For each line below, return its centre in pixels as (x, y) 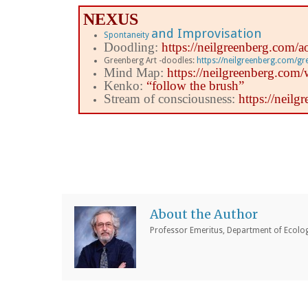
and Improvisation (207, 34)
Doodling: (133, 47)
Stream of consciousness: (172, 99)
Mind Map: (136, 73)
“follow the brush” (196, 86)
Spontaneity (128, 35)
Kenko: (125, 86)
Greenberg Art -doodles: (151, 61)
